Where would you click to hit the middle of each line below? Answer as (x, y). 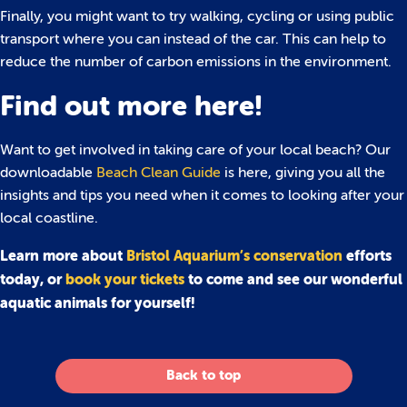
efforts (367, 256)
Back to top (203, 376)
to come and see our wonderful (293, 280)
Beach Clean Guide (159, 173)
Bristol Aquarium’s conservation (234, 256)
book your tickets (125, 280)
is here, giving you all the (303, 173)
